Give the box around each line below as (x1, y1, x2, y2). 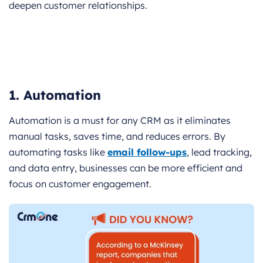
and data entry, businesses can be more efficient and (9, 161, 242, 174)
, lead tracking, (187, 146, 252, 158)
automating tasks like (9, 146, 107, 158)
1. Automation (9, 86, 101, 103)
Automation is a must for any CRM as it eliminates (9, 114, 231, 126)
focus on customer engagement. (9, 177, 151, 190)
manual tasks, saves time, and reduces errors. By (9, 130, 225, 142)
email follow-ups (107, 146, 187, 158)
